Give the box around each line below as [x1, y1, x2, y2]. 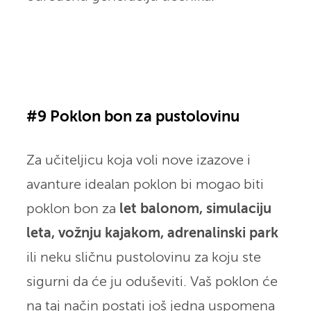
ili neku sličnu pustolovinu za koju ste [26, 251, 261, 264]
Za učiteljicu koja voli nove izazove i [26, 153, 251, 167]
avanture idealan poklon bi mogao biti [26, 178, 264, 192]
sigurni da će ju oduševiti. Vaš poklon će [26, 275, 278, 289]
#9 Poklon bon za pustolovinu [26, 109, 239, 125]
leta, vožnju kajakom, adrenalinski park [26, 226, 278, 240]
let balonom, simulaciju [119, 202, 271, 216]
